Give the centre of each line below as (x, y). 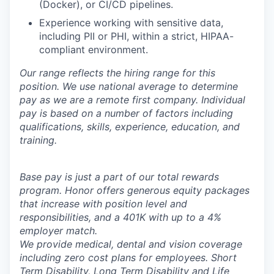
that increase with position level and (103, 204)
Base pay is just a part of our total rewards (119, 177)
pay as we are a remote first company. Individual (132, 100)
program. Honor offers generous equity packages (135, 190)
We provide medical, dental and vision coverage (131, 244)
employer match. (58, 231)
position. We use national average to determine (129, 86)
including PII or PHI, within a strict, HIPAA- (136, 36)
